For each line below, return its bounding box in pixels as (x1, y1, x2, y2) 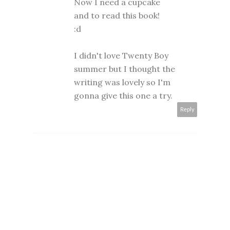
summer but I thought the (74, 63, 175, 74)
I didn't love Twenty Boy (74, 50, 168, 61)
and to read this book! (74, 10, 160, 21)
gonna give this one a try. (74, 90, 172, 101)
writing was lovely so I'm (74, 76, 170, 87)
